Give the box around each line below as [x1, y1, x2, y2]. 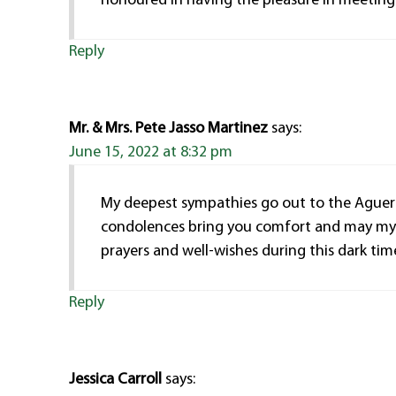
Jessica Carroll [69, 370, 163, 388]
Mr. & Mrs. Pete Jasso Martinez [69, 119, 269, 137]
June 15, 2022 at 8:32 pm [69, 143, 233, 161]
